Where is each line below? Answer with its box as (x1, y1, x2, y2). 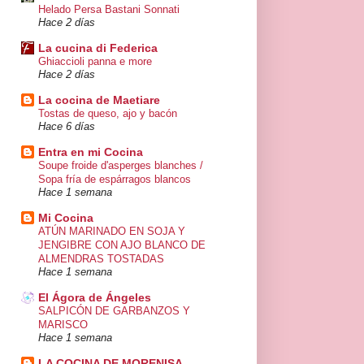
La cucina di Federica (38, 41, 158, 55)
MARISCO (38, 318, 88, 331)
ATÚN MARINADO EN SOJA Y (38, 225, 185, 238)
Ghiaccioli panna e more (38, 55, 152, 68)
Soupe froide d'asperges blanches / (38, 159, 203, 172)
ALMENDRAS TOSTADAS (38, 253, 164, 266)
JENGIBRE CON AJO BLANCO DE (38, 239, 206, 252)
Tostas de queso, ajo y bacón (38, 107, 177, 120)
